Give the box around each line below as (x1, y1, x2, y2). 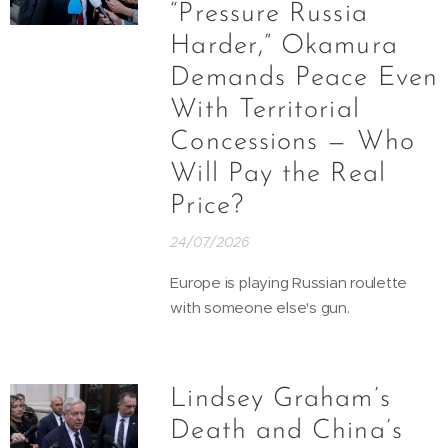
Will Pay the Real (170, 160, 386, 188)
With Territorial (170, 96, 360, 124)
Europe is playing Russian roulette (170, 272, 408, 292)
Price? (170, 192, 244, 220)
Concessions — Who (170, 128, 415, 156)
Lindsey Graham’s (170, 385, 391, 413)
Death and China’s (170, 417, 403, 445)
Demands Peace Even (170, 64, 438, 92)
